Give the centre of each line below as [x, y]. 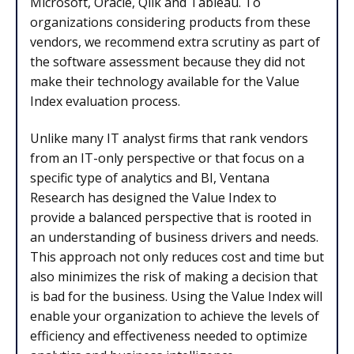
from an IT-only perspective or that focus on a [167, 158]
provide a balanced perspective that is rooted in [171, 218]
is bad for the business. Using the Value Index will [176, 297]
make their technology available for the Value [165, 82]
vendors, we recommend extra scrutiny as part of [175, 42]
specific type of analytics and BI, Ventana [150, 178]
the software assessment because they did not [168, 62]
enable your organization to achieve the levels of [175, 316]
